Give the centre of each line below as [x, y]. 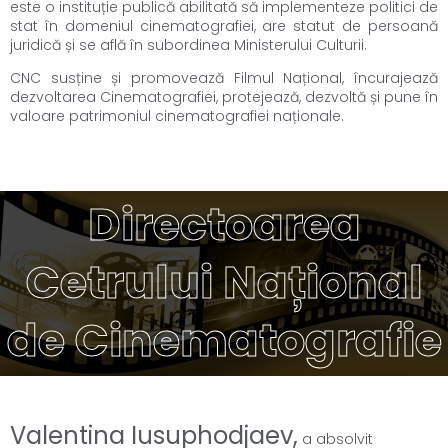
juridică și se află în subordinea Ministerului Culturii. [188, 44]
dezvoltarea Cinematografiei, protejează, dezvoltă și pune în [224, 97]
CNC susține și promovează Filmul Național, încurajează [224, 78]
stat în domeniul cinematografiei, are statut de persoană [224, 25]
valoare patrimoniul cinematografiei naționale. [177, 116]
